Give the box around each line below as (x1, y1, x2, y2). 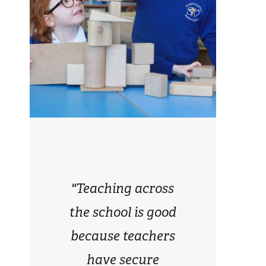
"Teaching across (71, 179, 175, 197)
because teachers (70, 227, 175, 245)
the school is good (69, 203, 176, 221)
